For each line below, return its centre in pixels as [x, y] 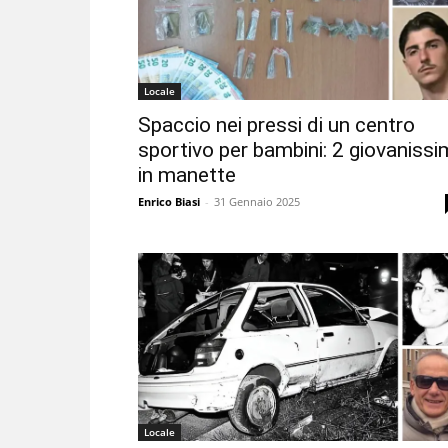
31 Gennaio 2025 [257, 202]
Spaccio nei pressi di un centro [276, 125]
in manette [187, 175]
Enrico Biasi [169, 202]
